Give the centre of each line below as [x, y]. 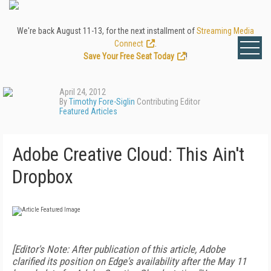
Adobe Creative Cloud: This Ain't [128, 155]
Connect [129, 44]
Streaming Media [225, 31]
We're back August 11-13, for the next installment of [107, 31]
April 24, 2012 [83, 92]
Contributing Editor [168, 102]
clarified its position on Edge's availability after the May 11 [129, 261]
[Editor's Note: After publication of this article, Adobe [119, 249]
